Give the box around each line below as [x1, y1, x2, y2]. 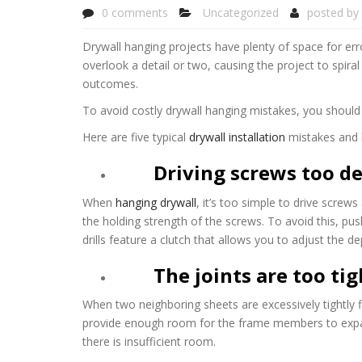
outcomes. [82, 76, 138, 91]
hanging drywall [116, 194, 196, 210]
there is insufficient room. [82, 334, 216, 349]
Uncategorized [203, 4, 279, 20]
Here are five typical [82, 129, 186, 145]
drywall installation [186, 129, 285, 145]
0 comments [102, 4, 168, 20]
